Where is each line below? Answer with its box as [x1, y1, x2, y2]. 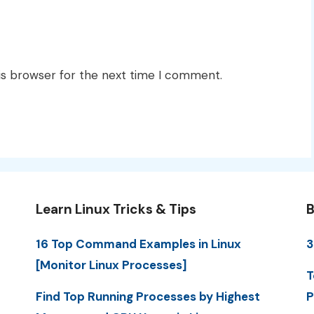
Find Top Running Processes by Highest [35, 288, 260, 304]
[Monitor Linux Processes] [35, 257, 187, 273]
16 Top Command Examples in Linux [35, 235, 241, 252]
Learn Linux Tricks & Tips [35, 200, 196, 218]
